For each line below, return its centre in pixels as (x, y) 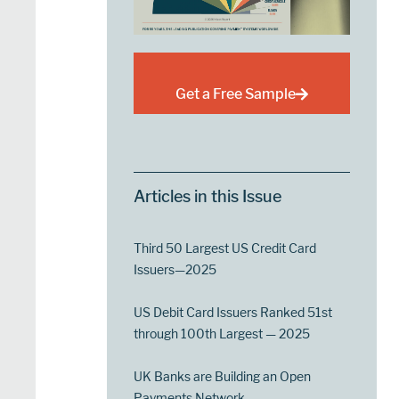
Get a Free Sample (236, 94)
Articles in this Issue (208, 196)
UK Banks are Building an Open (223, 376)
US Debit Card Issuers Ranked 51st (233, 312)
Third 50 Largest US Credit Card (225, 248)
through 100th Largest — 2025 (222, 333)
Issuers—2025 (175, 269)
